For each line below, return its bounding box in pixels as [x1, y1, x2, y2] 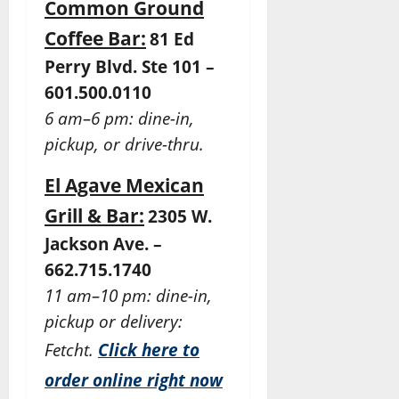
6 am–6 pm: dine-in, [45, 107, 194, 130]
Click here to [98, 338, 199, 362]
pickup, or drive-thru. [45, 133, 204, 156]
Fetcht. [45, 338, 98, 362]
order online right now [45, 369, 223, 392]
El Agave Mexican [45, 172, 204, 199]
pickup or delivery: [45, 310, 183, 333]
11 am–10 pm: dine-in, [45, 284, 212, 307]
